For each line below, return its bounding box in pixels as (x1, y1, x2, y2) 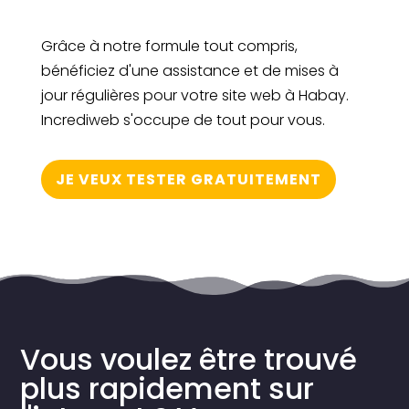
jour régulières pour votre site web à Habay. (40, 84, 349, 106)
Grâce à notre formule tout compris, (40, 35, 298, 57)
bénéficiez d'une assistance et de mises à (40, 59, 339, 81)
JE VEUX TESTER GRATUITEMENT (55, 168, 321, 190)
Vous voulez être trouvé (20, 338, 358, 380)
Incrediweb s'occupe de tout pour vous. (40, 109, 325, 131)
